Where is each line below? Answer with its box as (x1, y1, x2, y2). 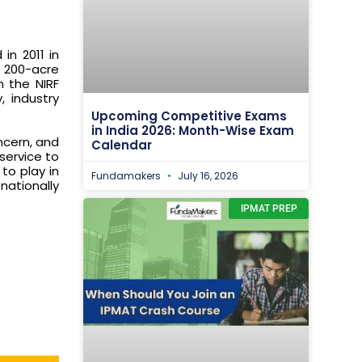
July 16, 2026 (175, 168, 238, 183)
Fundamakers (91, 168, 163, 183)
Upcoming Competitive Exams (91, 107, 287, 124)
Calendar (91, 136, 152, 154)
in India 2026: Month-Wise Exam (91, 121, 294, 139)
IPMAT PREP (240, 203, 297, 215)
